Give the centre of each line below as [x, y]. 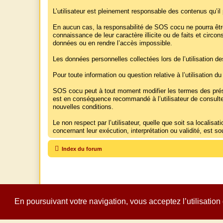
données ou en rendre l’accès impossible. [112, 44]
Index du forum [82, 149]
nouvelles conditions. [83, 107]
